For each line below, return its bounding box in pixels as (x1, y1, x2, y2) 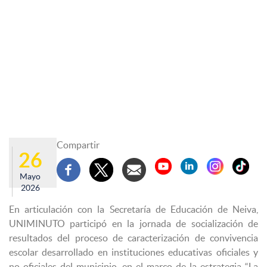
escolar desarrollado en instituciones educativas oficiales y (9, 246, 258, 257)
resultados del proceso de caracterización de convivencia (9, 232, 258, 243)
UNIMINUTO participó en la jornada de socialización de (9, 218, 258, 229)
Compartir (57, 139, 100, 150)
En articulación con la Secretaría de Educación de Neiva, (9, 203, 258, 215)
